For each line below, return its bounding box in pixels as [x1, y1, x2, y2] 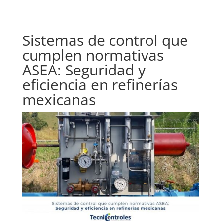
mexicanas [22, 89, 96, 110]
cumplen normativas [22, 45, 164, 65]
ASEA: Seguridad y [22, 60, 146, 80]
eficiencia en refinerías [22, 74, 178, 95]
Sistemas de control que [22, 30, 188, 50]
